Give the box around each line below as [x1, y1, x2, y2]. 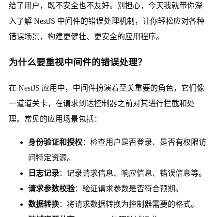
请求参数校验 [28, 185, 75, 193]
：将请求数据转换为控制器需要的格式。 [59, 200, 199, 209]
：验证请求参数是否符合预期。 [74, 185, 183, 193]
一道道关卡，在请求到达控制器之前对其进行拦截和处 [8, 99, 195, 108]
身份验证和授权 [28, 138, 82, 147]
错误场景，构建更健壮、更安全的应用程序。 [8, 32, 164, 41]
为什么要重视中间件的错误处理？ [8, 57, 147, 68]
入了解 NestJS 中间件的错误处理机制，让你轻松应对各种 [8, 16, 204, 25]
